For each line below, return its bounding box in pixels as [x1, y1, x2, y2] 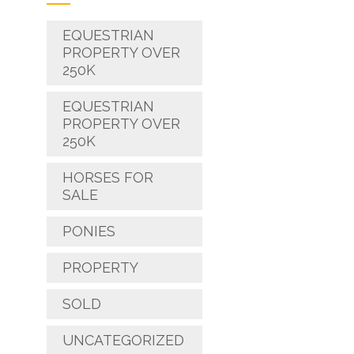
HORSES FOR [62, 169, 153, 186]
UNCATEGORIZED [62, 332, 184, 348]
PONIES [62, 223, 115, 239]
